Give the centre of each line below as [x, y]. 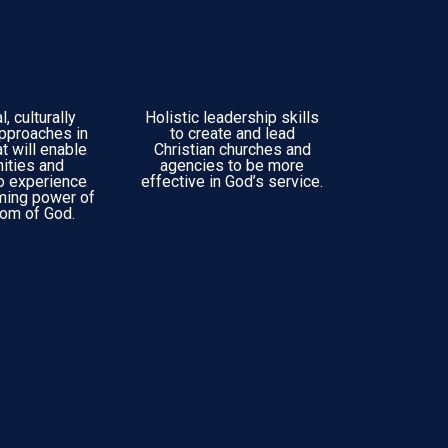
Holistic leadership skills [232, 117]
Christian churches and [232, 149]
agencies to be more [232, 165]
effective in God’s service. [232, 181]
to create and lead [232, 133]
